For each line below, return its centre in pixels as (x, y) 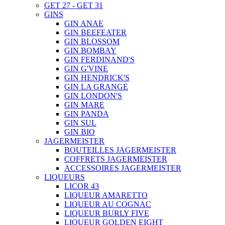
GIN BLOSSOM (92, 41)
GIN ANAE (84, 23)
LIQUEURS (65, 177)
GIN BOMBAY (90, 50)
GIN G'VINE (86, 68)
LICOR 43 (82, 186)
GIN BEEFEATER (95, 32)
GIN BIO (80, 132)
